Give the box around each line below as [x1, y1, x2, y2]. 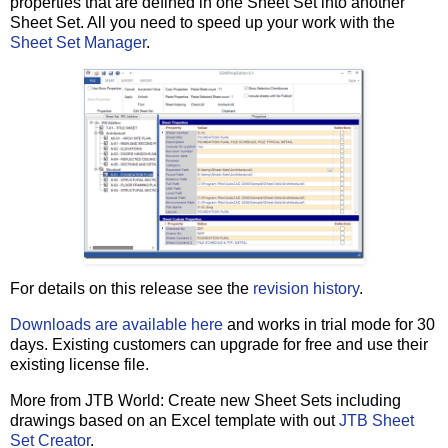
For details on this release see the [10, 280, 253, 298]
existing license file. [10, 356, 149, 374]
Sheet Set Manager [10, 33, 146, 51]
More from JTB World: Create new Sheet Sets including [10, 392, 401, 410]
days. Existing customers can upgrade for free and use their [10, 336, 428, 354]
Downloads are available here [10, 316, 223, 334]
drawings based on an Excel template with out [10, 412, 339, 430]
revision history [253, 280, 359, 298]
